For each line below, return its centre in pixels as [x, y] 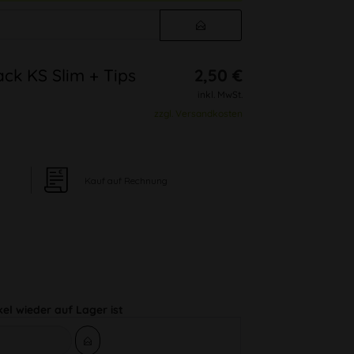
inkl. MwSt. [220, 94]
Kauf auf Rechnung [126, 180]
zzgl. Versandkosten [199, 113]
